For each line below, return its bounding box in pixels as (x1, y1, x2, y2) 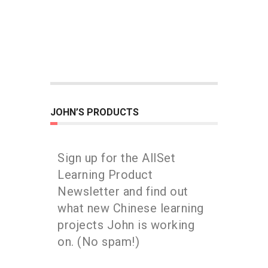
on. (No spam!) (57, 234, 139, 249)
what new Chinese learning (57, 201, 204, 215)
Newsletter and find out (57, 184, 188, 199)
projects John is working (57, 218, 194, 232)
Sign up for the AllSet (57, 151, 175, 165)
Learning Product (57, 167, 153, 182)
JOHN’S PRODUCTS (50, 106, 139, 118)
